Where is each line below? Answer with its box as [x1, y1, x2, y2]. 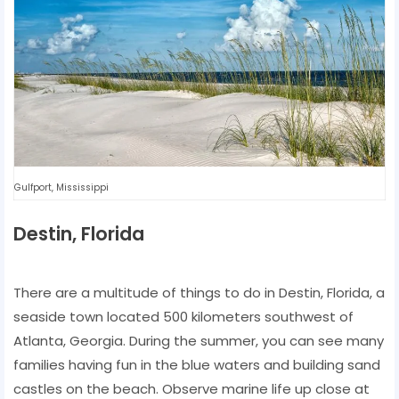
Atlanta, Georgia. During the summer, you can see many [13, 330, 384, 350]
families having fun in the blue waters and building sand [13, 354, 380, 374]
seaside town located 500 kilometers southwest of [13, 306, 354, 326]
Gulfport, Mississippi [14, 180, 109, 194]
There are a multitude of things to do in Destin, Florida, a [13, 282, 385, 302]
